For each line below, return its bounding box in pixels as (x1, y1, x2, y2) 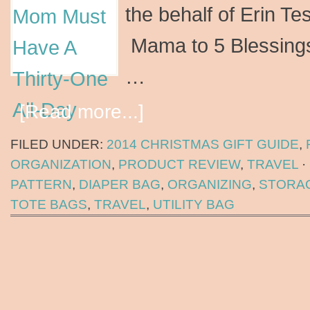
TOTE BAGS (10, 197, 87, 212)
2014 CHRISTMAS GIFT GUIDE (107, 137, 299, 152)
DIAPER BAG (79, 177, 161, 192)
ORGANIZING (167, 177, 252, 192)
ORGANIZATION (10, 157, 111, 172)
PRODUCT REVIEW (118, 157, 240, 172)
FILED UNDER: (10, 137, 107, 152)
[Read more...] (19, 101, 144, 122)
